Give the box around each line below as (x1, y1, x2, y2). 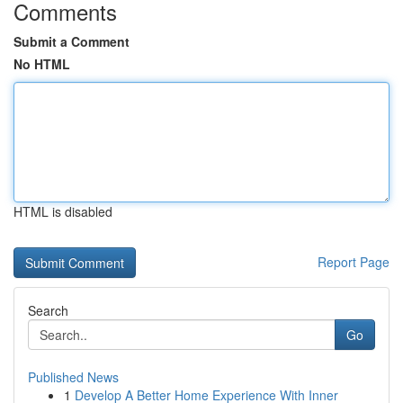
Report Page (318, 253, 390, 271)
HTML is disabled (13, 202, 112, 220)
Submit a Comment (13, 32, 130, 50)
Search (28, 301, 68, 319)
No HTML (13, 55, 70, 73)
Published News (28, 368, 119, 386)
